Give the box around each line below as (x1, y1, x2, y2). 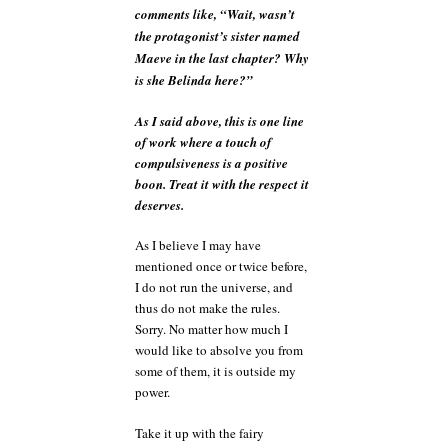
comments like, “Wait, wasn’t (135, 5, 295, 23)
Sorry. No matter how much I (135, 320, 288, 338)
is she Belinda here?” (135, 71, 253, 89)
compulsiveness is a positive (135, 153, 288, 172)
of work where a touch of (135, 132, 271, 151)
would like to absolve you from (135, 341, 303, 359)
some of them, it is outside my (135, 362, 296, 380)
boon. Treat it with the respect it (135, 174, 309, 193)
